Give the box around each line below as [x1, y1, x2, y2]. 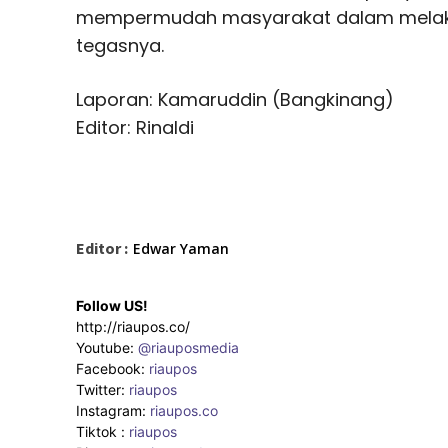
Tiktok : [76, 422, 129, 440]
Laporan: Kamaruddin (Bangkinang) [76, 86, 394, 112]
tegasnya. [76, 32, 164, 58]
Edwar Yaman [133, 238, 229, 258]
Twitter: [76, 380, 129, 398]
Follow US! [76, 296, 148, 314]
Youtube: [76, 338, 138, 356]
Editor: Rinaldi [76, 114, 194, 140]
